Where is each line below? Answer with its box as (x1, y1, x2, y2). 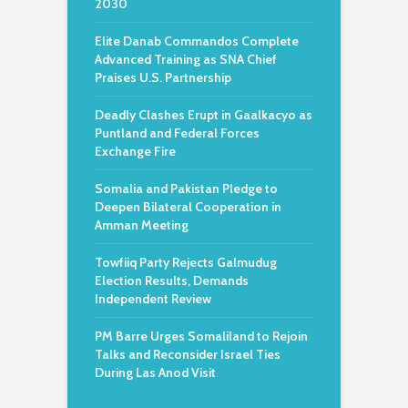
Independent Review (95, 291, 211, 307)
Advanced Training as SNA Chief (95, 51, 277, 67)
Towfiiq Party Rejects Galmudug (95, 254, 277, 270)
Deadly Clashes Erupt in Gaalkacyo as (95, 107, 312, 123)
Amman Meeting (95, 217, 189, 233)
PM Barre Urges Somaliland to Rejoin (95, 328, 308, 344)
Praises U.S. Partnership (95, 69, 231, 86)
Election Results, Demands (95, 272, 249, 289)
